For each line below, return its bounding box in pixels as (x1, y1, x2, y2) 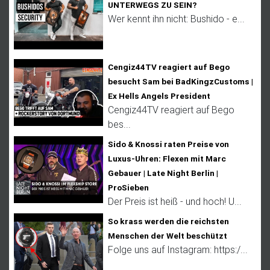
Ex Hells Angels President (108, 90, 210, 101)
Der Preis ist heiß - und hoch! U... (108, 195, 242, 207)
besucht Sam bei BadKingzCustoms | (108, 75, 253, 87)
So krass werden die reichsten (108, 215, 229, 227)
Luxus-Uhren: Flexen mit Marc (108, 152, 226, 164)
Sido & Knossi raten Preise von (108, 138, 229, 149)
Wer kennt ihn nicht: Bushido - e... (108, 12, 245, 25)
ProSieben (108, 181, 149, 193)
